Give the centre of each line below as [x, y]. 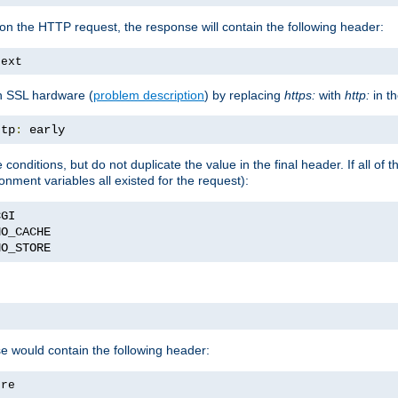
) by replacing [244, 95]
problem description [149, 95]
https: [300, 95]
